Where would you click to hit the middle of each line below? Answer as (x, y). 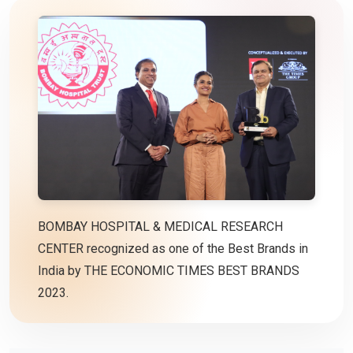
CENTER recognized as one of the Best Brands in (173, 249)
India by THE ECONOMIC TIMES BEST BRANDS (169, 271)
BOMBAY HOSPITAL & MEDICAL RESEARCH (160, 227)
